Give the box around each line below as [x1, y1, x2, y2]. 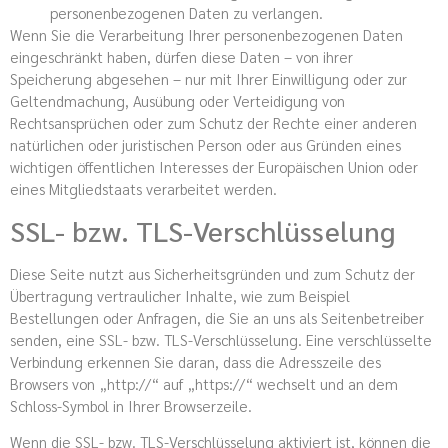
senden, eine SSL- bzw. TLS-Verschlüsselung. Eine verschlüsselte [10, 330, 432, 350]
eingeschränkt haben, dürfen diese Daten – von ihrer [10, 46, 353, 66]
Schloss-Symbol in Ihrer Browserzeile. [10, 396, 252, 416]
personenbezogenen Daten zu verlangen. [50, 2, 323, 22]
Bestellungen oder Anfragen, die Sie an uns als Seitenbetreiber [10, 308, 424, 328]
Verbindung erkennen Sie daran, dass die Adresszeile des [10, 352, 381, 372]
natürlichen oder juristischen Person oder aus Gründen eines [10, 134, 401, 154]
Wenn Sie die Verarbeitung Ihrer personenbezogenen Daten [10, 24, 403, 44]
